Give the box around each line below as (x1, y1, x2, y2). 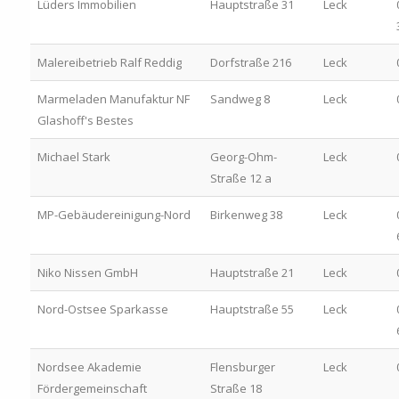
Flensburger (209, 358, 275, 375)
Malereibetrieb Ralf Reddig (37, 53, 182, 70)
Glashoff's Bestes (37, 111, 134, 128)
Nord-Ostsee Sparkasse (37, 300, 168, 317)
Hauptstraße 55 (209, 300, 294, 317)
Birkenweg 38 (209, 206, 282, 223)
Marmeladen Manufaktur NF (37, 90, 190, 107)
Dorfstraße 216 (209, 53, 291, 70)
